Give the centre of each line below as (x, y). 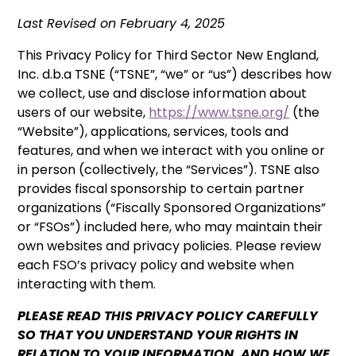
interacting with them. (87, 284)
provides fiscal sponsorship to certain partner (161, 188)
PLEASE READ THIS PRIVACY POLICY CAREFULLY (168, 315)
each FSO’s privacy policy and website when (156, 265)
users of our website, (83, 112)
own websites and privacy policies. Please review (170, 246)
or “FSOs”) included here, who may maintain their (170, 226)
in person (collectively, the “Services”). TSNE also (169, 169)
